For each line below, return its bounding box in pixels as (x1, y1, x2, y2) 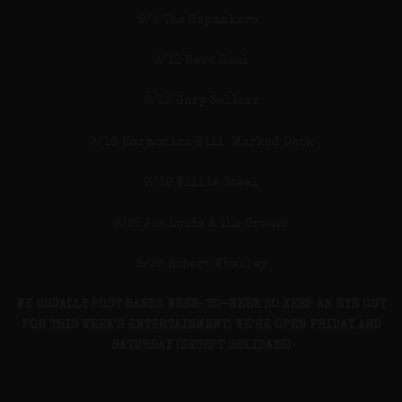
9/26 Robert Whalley (135, 258, 267, 271)
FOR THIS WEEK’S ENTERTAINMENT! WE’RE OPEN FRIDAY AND (21, 319, 381, 333)
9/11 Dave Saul (153, 54, 249, 67)
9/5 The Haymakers (137, 13, 265, 27)
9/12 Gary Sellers (143, 95, 259, 109)
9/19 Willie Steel (144, 177, 258, 190)
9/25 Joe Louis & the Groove (113, 217, 289, 231)
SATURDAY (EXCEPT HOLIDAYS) (111, 340, 291, 354)
